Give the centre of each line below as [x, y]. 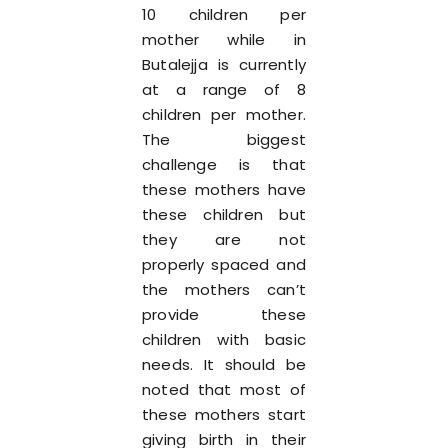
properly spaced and [224, 264]
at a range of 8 [224, 89]
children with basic [224, 339]
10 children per [224, 14]
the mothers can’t [224, 289]
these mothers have [224, 189]
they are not [224, 239]
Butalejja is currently [224, 64]
